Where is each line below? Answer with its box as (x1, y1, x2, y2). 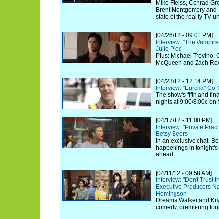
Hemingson (156, 190, 187, 197)
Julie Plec (156, 45, 182, 52)
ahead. (156, 151, 175, 158)
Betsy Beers (156, 131, 188, 137)
